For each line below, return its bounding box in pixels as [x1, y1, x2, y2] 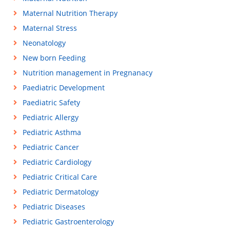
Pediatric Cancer [22, 142, 79, 152]
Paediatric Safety [22, 97, 80, 107]
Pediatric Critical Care [22, 171, 97, 182]
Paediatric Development [22, 82, 105, 92]
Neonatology [22, 37, 66, 48]
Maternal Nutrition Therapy [22, 8, 118, 18]
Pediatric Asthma [22, 127, 81, 137]
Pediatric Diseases [22, 201, 85, 212]
